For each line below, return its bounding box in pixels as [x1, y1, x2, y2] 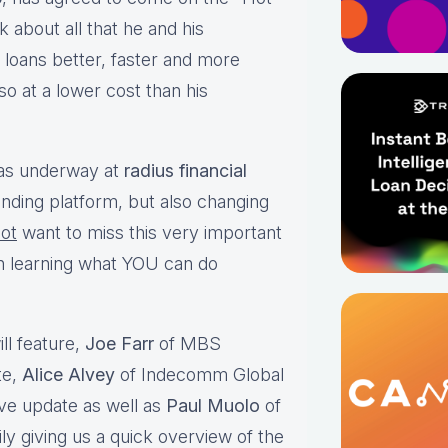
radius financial [124, 160, 247, 182]
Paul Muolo [166, 395, 260, 417]
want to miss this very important [17, 222, 282, 244]
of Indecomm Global [115, 364, 284, 386]
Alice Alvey [22, 364, 115, 386]
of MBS [154, 333, 221, 355]
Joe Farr [85, 333, 154, 355]
